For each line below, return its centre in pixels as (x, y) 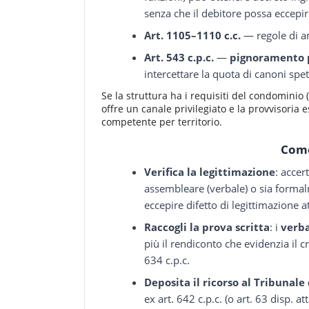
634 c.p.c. (167, 260)
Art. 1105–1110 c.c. (193, 35)
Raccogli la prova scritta (207, 227)
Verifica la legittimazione (210, 172)
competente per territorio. (162, 121)
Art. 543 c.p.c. (179, 57)
